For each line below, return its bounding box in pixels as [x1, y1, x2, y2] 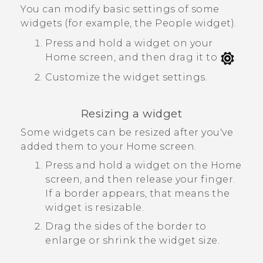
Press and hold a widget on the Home [45, 160, 242, 171]
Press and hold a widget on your [45, 38, 213, 49]
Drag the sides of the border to [45, 221, 207, 232]
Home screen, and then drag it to [45, 52, 220, 63]
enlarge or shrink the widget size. [45, 235, 220, 247]
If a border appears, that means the [45, 188, 230, 200]
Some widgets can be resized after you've [21, 127, 233, 139]
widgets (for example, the [21, 18, 155, 29]
